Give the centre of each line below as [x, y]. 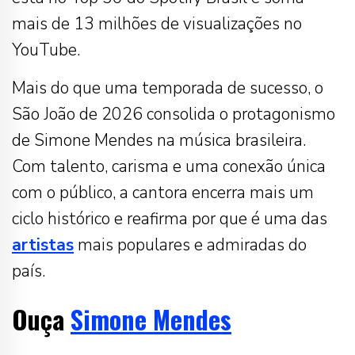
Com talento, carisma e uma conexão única [169, 167]
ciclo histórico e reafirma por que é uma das [170, 219]
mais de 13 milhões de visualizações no [157, 24]
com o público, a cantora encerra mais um [163, 193]
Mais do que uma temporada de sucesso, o [168, 88]
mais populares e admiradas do [190, 245]
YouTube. [46, 50]
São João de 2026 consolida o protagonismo [174, 115]
